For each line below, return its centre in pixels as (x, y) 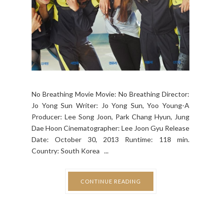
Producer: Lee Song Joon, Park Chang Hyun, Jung (110, 116)
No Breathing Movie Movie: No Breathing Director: (110, 94)
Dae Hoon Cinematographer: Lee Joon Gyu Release (110, 128)
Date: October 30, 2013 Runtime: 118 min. (110, 139)
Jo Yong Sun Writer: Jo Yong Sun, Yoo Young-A (110, 105)
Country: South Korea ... (70, 150)
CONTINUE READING (110, 181)
